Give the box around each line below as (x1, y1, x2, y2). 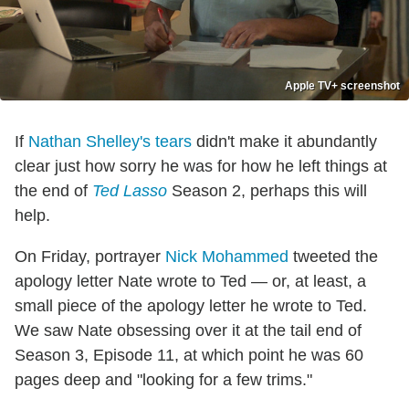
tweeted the (288, 247, 378, 267)
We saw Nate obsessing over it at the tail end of (15, 321, 362, 341)
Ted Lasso (92, 182, 167, 201)
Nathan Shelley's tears (28, 132, 192, 152)
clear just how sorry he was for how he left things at (15, 157, 387, 176)
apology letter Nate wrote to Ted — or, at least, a (15, 272, 366, 291)
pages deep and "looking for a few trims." (15, 371, 312, 390)
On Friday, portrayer (15, 247, 165, 267)
